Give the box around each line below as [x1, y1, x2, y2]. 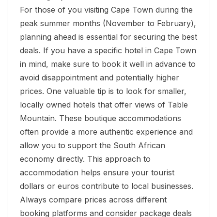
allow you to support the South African [20, 140, 165, 150]
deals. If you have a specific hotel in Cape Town [20, 45, 196, 55]
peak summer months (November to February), [20, 18, 196, 28]
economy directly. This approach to [20, 154, 151, 164]
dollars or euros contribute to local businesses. [20, 181, 193, 191]
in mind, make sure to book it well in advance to [20, 59, 196, 69]
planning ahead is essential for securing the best [20, 31, 197, 42]
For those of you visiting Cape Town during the [20, 4, 193, 15]
